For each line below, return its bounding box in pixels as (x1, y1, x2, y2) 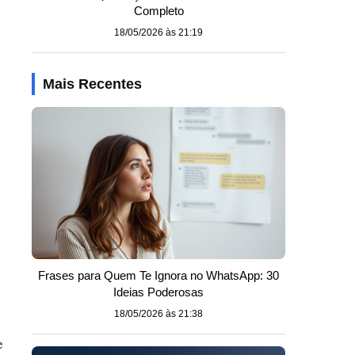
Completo (133, 4, 184, 17)
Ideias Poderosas (113, 285, 204, 299)
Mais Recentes (43, 76, 142, 92)
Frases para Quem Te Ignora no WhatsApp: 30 (38, 269, 279, 282)
